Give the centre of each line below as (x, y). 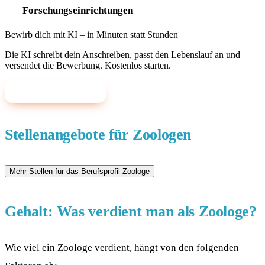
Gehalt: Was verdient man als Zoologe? (131, 211)
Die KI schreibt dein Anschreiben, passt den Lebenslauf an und (122, 55)
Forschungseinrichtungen (77, 10)
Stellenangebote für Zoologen (98, 135)
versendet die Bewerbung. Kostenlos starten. (88, 66)
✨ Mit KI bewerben (55, 92)
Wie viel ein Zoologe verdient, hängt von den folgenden (122, 247)
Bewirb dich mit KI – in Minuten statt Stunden (91, 35)
